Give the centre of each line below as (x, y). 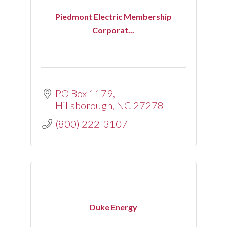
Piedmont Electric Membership (113, 17)
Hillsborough (84, 105)
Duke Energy (113, 207)
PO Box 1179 (84, 93)
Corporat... (113, 30)
